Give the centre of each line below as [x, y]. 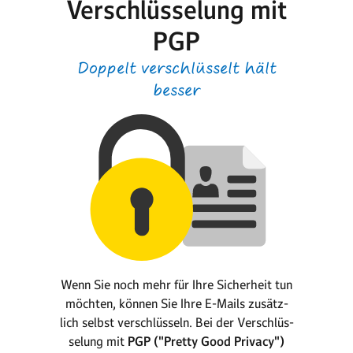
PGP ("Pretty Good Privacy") [206, 342]
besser [176, 90]
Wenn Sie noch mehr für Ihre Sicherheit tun [176, 284]
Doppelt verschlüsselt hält [176, 68]
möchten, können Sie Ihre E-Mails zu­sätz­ [176, 303]
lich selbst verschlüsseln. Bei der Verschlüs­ [176, 322]
